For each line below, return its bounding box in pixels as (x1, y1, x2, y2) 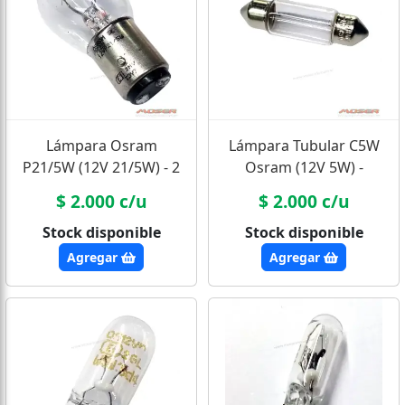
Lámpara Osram (45, 136, 157, 156)
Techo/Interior (254, 179, 353, 200)
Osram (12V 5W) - (244, 157, 363, 178)
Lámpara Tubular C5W (228, 136, 380, 156)
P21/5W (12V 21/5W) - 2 (23, 157, 180, 178)
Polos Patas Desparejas (21, 179, 182, 200)
